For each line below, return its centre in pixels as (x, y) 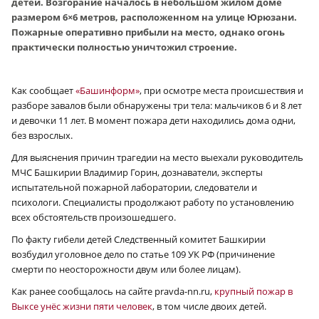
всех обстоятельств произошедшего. (94, 218)
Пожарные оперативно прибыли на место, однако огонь (148, 32)
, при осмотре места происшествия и (221, 91)
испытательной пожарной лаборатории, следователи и (134, 188)
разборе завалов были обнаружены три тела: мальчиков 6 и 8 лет (157, 106)
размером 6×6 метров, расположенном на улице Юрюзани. (154, 17)
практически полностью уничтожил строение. (124, 47)
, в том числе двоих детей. (209, 307)
